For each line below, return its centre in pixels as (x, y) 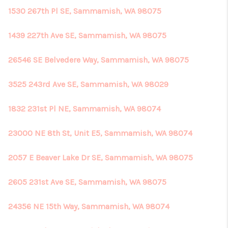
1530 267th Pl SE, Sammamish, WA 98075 (85, 11)
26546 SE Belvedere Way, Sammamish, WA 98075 (98, 60)
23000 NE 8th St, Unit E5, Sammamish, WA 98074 (100, 133)
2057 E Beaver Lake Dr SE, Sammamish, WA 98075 (101, 158)
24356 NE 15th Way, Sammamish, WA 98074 (89, 206)
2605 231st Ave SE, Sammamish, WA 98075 (87, 182)
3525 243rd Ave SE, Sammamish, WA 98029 (88, 84)
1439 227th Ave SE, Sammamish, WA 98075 (87, 35)
